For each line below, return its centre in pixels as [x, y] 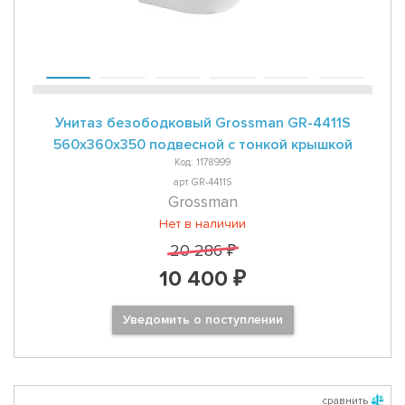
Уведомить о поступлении [202, 320]
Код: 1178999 [202, 163]
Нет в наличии [202, 224]
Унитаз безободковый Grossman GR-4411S [202, 123]
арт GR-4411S [202, 182]
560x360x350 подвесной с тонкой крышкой [202, 145]
